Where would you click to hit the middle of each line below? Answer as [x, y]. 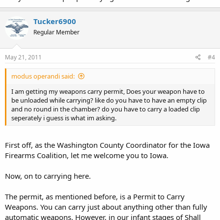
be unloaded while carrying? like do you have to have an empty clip [109, 100]
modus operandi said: [43, 76]
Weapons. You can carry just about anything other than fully [106, 206]
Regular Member [56, 32]
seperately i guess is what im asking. [64, 118]
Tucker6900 [55, 21]
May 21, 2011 [23, 57]
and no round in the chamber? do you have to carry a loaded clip [106, 109]
